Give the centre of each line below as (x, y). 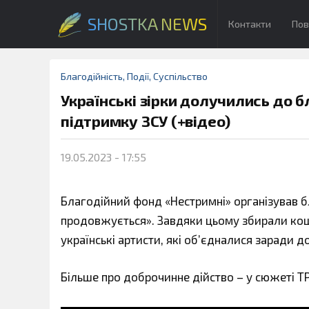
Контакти (250, 24)
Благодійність (92, 76)
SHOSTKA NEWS (147, 24)
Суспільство (180, 76)
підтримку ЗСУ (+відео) (146, 121)
